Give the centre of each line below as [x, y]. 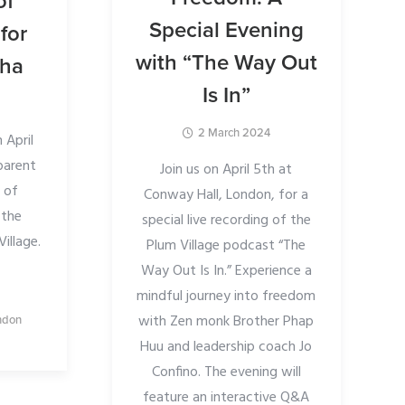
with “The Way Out [226, 62]
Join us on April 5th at [226, 170]
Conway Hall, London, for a [226, 195]
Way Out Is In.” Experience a [226, 271]
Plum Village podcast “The [226, 245]
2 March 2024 [235, 132]
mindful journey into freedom [226, 296]
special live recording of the [226, 220]
